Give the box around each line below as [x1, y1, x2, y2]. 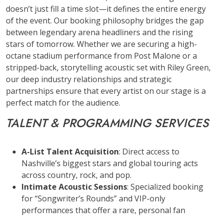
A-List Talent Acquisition [22, 146, 119, 157]
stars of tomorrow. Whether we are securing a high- [6, 38, 197, 49]
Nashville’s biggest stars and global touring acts [22, 157, 198, 169]
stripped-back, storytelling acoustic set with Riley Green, [6, 62, 211, 73]
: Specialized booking [127, 181, 203, 192]
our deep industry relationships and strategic [6, 73, 172, 85]
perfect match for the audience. [6, 97, 120, 108]
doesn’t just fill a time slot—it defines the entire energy [6, 3, 206, 14]
